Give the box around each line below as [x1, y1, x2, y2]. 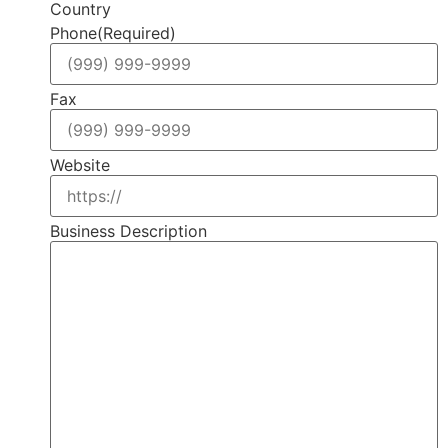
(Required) [97, 22, 176, 43]
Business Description [50, 220, 207, 241]
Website [50, 154, 110, 175]
